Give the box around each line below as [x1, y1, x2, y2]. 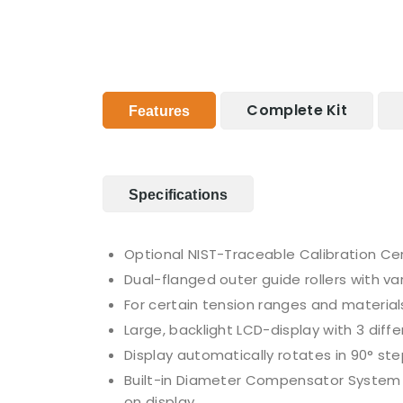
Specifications [129, 187, 228, 202]
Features [129, 103, 191, 119]
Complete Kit [246, 100, 348, 121]
